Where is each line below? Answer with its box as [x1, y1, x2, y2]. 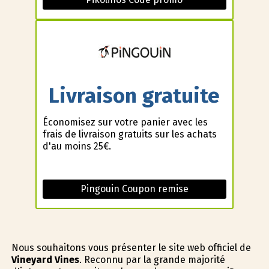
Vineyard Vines [11, 254, 79, 266]
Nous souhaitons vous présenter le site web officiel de [11, 242, 251, 254]
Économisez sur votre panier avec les [42, 116, 208, 128]
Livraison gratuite [49, 82, 220, 108]
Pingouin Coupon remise [80, 183, 189, 195]
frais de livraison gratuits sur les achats [42, 128, 217, 141]
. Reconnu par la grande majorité [79, 254, 225, 266]
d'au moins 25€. [42, 141, 111, 153]
